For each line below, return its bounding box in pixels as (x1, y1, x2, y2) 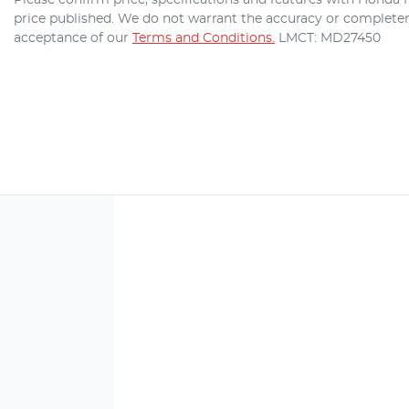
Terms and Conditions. (132, 31, 275, 45)
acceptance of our (14, 31, 129, 45)
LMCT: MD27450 (278, 31, 381, 45)
